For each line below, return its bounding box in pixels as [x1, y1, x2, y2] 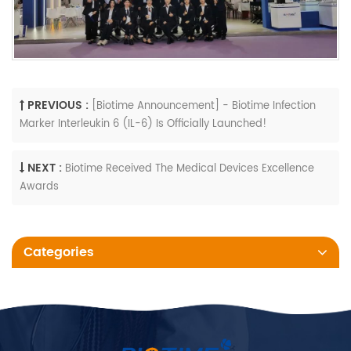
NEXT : [27, 158, 62, 177]
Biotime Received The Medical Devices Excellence [65, 160, 314, 177]
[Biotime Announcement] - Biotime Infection [92, 97, 316, 114]
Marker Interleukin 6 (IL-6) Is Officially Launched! [20, 115, 266, 134]
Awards [20, 178, 59, 197]
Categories [24, 241, 94, 262]
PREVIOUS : [27, 96, 89, 114]
